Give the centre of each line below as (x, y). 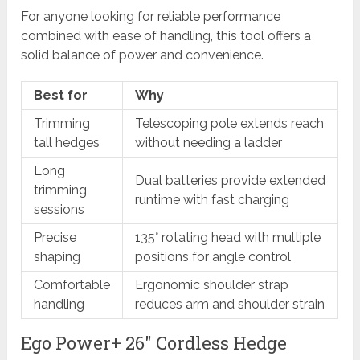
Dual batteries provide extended (231, 181)
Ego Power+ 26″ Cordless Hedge (154, 343)
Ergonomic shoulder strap (212, 285)
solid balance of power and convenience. (143, 55)
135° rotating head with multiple (228, 238)
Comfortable (72, 285)
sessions (59, 210)
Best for (61, 96)
